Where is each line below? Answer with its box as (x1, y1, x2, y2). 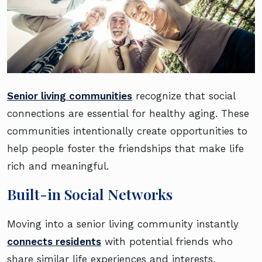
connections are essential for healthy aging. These (7, 107, 249, 119)
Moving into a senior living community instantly (7, 218, 239, 230)
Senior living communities (7, 89, 132, 102)
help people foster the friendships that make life (7, 142, 244, 154)
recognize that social (132, 89, 235, 102)
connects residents (7, 235, 101, 247)
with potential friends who (101, 235, 233, 247)
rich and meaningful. (7, 160, 109, 172)
